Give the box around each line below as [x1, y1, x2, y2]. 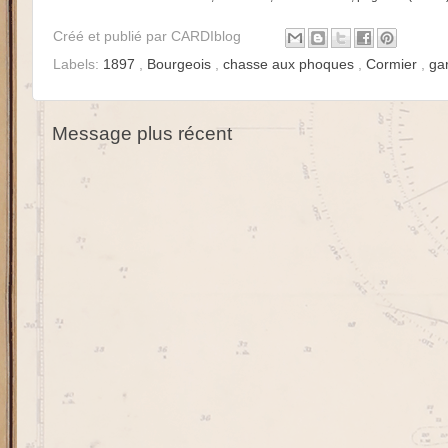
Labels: [53, 57, 103, 73]
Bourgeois [147, 57, 215, 73]
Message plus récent [52, 123, 232, 145]
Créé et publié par [53, 29, 171, 45]
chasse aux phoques [223, 57, 358, 73]
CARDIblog [171, 29, 245, 45]
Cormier [366, 57, 421, 73]
